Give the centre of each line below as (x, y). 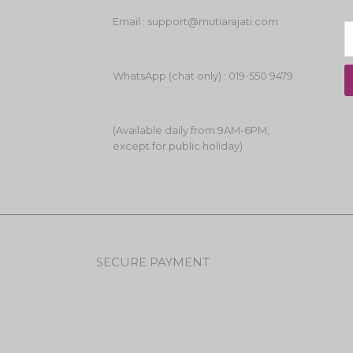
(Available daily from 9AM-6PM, (191, 130)
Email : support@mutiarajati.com (196, 21)
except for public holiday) (178, 145)
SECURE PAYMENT (153, 262)
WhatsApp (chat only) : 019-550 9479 (203, 75)
